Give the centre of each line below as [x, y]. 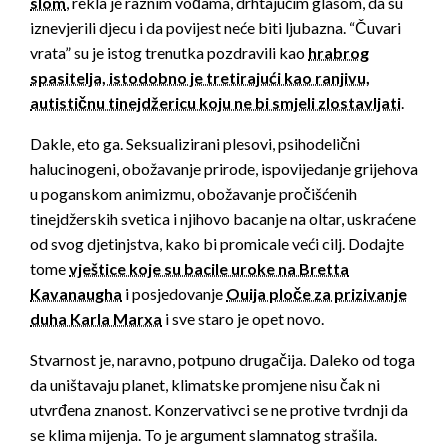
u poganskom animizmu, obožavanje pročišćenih [193, 194]
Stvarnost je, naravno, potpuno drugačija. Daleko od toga [222, 360]
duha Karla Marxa [96, 319]
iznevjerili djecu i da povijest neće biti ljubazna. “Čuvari [215, 28]
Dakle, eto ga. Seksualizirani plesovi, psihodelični [195, 144]
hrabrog [338, 53]
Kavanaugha [76, 294]
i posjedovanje [174, 294]
